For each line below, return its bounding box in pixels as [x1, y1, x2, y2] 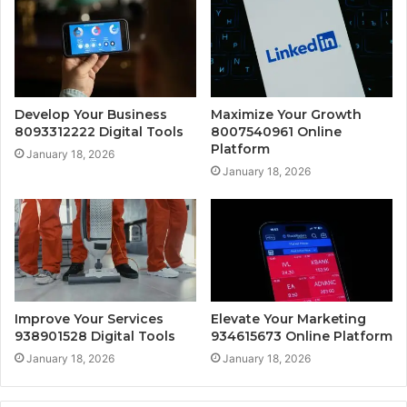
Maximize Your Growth [211, 106, 362, 124]
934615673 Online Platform [211, 327, 392, 344]
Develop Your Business [15, 106, 167, 124]
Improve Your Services [15, 310, 164, 327]
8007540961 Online [211, 124, 342, 141]
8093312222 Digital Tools [15, 124, 184, 141]
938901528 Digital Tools [15, 327, 175, 344]
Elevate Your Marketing [211, 310, 366, 327]
